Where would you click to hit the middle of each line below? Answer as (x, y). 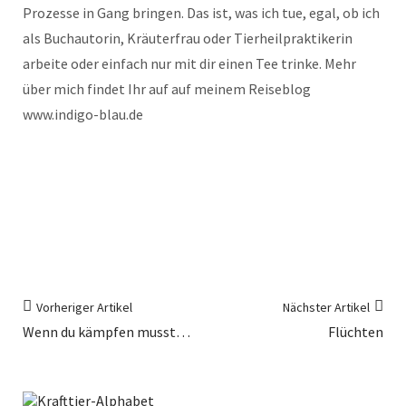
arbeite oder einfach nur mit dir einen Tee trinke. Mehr (189, 63)
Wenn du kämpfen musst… (106, 332)
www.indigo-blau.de (83, 114)
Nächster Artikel (326, 307)
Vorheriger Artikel (84, 307)
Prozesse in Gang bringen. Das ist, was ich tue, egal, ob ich (201, 13)
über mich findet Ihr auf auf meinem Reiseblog (167, 89)
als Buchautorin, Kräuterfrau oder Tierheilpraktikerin (188, 38)
